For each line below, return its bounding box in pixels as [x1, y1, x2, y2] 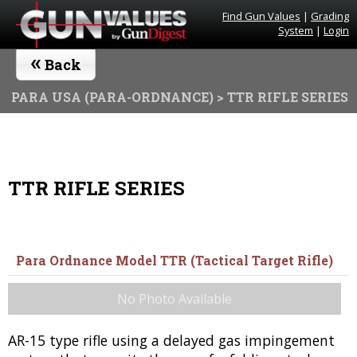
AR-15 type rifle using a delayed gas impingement [8, 330, 335, 350]
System [278, 23, 313, 37]
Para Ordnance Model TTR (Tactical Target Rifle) [16, 251, 333, 269]
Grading [311, 9, 349, 23]
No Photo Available [117, 289, 232, 308]
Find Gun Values [222, 9, 300, 23]
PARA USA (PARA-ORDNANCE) [11, 88, 214, 105]
